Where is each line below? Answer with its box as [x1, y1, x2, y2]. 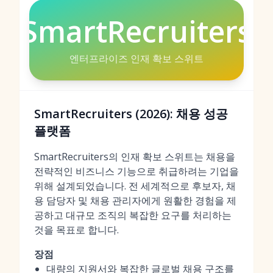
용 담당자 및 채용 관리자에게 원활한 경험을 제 [34, 194, 236, 207]
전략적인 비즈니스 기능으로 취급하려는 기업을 [34, 165, 239, 178]
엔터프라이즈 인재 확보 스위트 [69, 52, 204, 65]
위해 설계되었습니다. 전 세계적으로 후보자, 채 [34, 179, 236, 193]
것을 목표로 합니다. [34, 223, 119, 236]
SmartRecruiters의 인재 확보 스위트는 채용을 [34, 150, 235, 163]
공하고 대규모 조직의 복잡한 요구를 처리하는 [34, 208, 232, 222]
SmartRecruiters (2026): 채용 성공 [34, 105, 228, 122]
